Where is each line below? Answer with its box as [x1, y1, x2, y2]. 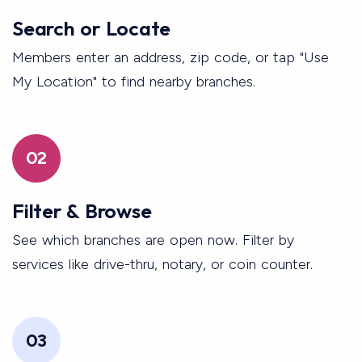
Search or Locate [12, 15, 170, 41]
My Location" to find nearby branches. [12, 72, 255, 90]
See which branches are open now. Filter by [12, 230, 294, 249]
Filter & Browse [12, 197, 152, 224]
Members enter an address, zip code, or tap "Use [12, 48, 329, 66]
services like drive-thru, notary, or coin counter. [12, 255, 313, 273]
